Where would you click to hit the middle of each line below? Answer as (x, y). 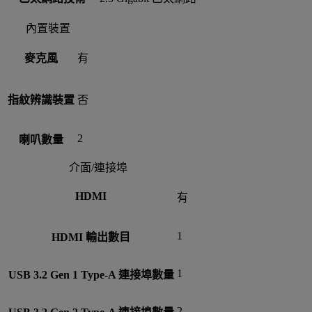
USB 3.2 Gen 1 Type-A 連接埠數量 (91, 274)
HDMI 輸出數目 (91, 237)
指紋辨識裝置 (41, 100)
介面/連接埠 (98, 167)
